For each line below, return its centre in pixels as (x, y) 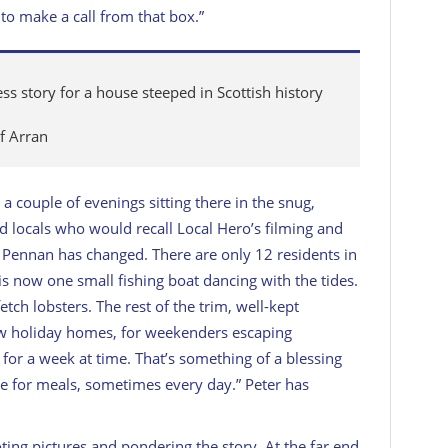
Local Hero (214, 228)
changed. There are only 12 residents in (219, 254)
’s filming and (297, 228)
